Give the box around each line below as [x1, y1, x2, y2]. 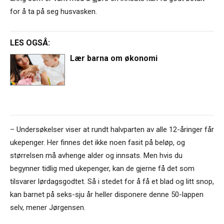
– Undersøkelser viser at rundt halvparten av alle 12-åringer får [10, 124, 214, 134]
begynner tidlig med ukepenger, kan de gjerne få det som [10, 163, 194, 173]
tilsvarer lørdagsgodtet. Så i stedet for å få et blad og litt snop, [10, 176, 214, 186]
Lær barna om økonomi [70, 53, 158, 63]
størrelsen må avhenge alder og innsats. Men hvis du [10, 150, 182, 160]
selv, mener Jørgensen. [10, 202, 85, 212]
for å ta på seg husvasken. [10, 7, 97, 16]
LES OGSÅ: [10, 38, 50, 48]
